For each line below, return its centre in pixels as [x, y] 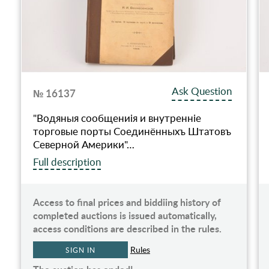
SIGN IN [80, 249]
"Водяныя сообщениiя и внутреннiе [117, 118]
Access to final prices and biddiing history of [127, 202]
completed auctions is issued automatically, [125, 215]
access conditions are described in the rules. [127, 228]
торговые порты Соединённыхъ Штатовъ [132, 131]
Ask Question [202, 91]
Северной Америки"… [83, 144]
